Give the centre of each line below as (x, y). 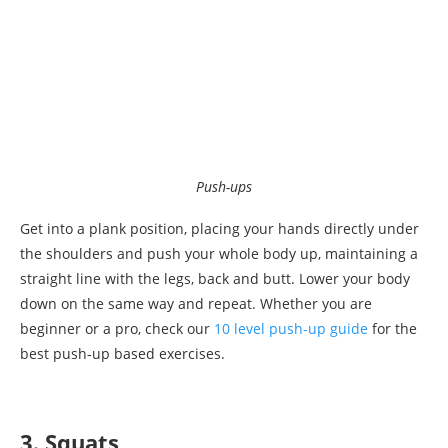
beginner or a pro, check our (117, 329)
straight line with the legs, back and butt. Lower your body (215, 279)
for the (392, 329)
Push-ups (224, 187)
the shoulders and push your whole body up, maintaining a (219, 254)
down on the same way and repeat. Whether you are (196, 304)
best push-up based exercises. (122, 354)
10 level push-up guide (291, 329)
